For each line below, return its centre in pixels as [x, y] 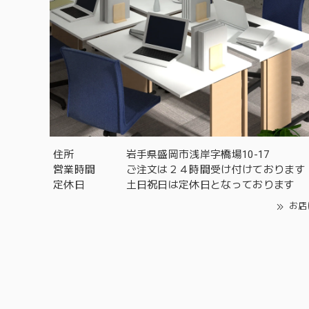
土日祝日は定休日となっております [210, 185]
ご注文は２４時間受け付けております [216, 169]
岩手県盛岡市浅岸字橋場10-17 [198, 154]
